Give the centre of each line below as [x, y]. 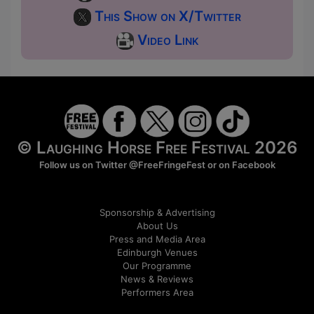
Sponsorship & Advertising [157, 212]
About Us [157, 225]
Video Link [166, 40]
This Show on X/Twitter [166, 16]
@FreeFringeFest [167, 164]
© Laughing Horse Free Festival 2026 [157, 147]
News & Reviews [157, 279]
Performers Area [157, 292]
